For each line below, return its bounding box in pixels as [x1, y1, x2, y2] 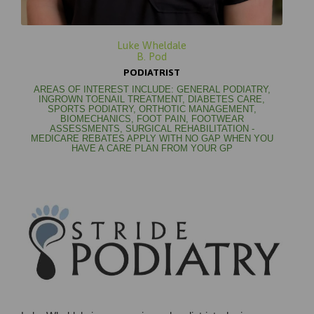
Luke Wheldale [117, 39, 186, 51]
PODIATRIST [123, 66, 180, 78]
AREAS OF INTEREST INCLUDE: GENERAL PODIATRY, [33, 84, 271, 95]
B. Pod [137, 50, 167, 62]
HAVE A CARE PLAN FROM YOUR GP [71, 143, 233, 153]
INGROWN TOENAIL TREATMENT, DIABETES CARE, [39, 94, 265, 104]
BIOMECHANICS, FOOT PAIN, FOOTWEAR [60, 114, 244, 124]
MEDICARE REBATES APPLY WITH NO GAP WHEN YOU [30, 133, 273, 144]
